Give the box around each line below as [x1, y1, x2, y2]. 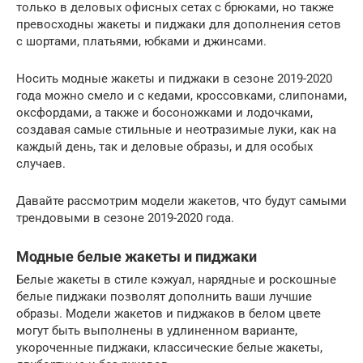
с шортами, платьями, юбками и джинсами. [16, 33, 267, 49]
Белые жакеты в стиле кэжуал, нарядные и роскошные [16, 271, 336, 287]
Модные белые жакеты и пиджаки [16, 247, 257, 265]
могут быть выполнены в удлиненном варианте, [16, 322, 297, 338]
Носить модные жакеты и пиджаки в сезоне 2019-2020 [16, 70, 332, 86]
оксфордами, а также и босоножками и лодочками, [16, 105, 313, 120]
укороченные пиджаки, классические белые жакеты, [16, 340, 322, 355]
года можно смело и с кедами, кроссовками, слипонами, [16, 88, 347, 103]
